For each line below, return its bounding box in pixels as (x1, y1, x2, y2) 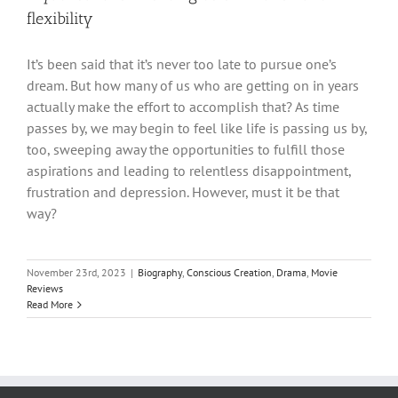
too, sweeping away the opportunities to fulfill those (27, 140, 345, 159)
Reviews (27, 282, 63, 296)
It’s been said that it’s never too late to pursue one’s (27, 55, 337, 74)
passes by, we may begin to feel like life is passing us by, (27, 119, 367, 138)
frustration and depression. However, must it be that (27, 183, 339, 202)
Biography (138, 266, 182, 280)
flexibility (27, 9, 93, 29)
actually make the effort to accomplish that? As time (27, 98, 339, 116)
